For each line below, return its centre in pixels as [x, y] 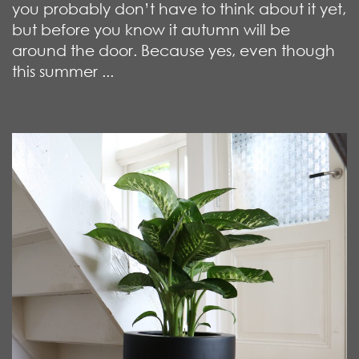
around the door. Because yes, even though [173, 50]
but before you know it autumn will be [151, 29]
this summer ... [63, 71]
